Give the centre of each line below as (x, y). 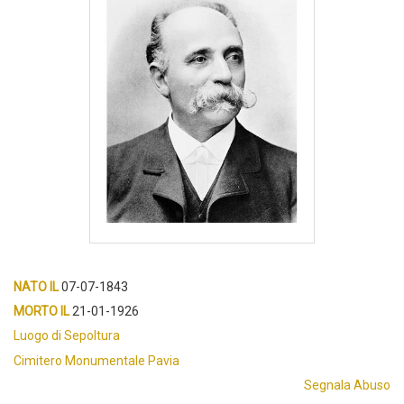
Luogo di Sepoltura (67, 336)
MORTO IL (41, 312)
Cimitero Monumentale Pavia (96, 361)
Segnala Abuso (347, 386)
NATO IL (36, 287)
